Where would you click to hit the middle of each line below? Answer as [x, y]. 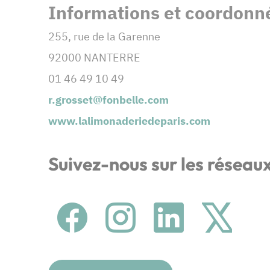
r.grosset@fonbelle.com [108, 100]
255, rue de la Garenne [104, 37]
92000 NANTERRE [94, 58]
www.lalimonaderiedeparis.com [129, 121]
